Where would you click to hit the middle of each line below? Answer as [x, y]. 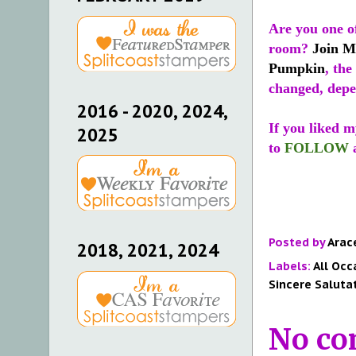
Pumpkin [297, 69]
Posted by [298, 242]
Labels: [291, 266]
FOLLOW [317, 148]
